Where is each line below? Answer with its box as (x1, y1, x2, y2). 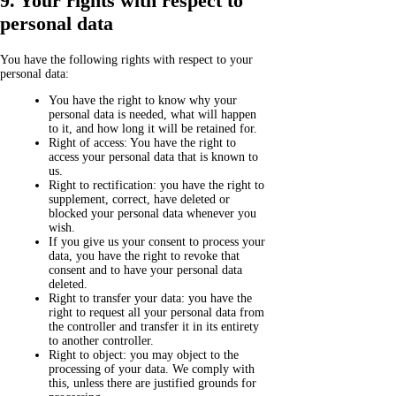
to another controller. (49, 333, 154, 347)
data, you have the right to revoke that (49, 248, 240, 263)
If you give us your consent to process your (49, 234, 265, 248)
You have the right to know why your (49, 93, 237, 107)
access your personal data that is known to (49, 149, 258, 164)
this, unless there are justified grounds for (49, 376, 256, 390)
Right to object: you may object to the (49, 347, 239, 362)
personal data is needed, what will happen (49, 107, 256, 121)
